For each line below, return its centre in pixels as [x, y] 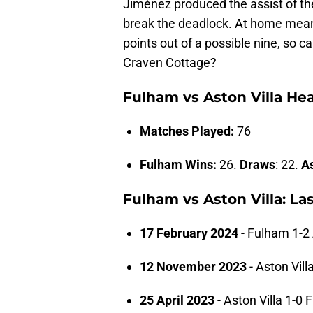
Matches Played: [187, 131]
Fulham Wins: [178, 165]
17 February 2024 [189, 233]
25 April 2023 [177, 300]
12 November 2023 [193, 267]
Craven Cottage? [170, 63]
